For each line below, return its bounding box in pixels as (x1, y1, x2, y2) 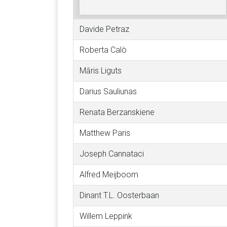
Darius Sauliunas (80, 87, 137, 96)
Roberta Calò (80, 45, 127, 55)
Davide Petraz (80, 24, 129, 34)
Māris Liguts (80, 66, 122, 75)
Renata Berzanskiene (80, 107, 155, 117)
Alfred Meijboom (80, 170, 138, 179)
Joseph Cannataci (80, 149, 144, 159)
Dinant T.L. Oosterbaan (80, 191, 159, 200)
